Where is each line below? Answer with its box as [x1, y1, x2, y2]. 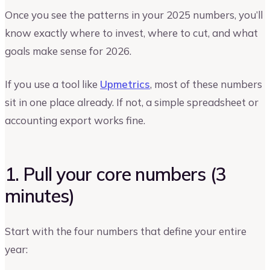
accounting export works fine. [5, 114, 145, 127]
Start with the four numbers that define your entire [5, 224, 246, 237]
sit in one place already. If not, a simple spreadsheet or [5, 96, 259, 109]
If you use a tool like [5, 78, 100, 91]
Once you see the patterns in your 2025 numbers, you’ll [5, 8, 263, 21]
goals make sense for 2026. [5, 44, 131, 57]
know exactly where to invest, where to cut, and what [5, 26, 258, 39]
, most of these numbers [150, 78, 262, 91]
